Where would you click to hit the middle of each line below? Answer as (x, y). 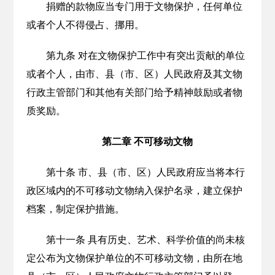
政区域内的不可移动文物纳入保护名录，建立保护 (134, 191)
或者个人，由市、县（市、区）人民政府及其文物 (134, 74)
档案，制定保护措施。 (75, 209)
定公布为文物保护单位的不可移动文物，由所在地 (134, 258)
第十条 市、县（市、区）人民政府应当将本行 (145, 172)
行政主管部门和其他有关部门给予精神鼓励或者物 (134, 92)
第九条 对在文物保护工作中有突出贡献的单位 (145, 56)
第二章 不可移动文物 (147, 141)
